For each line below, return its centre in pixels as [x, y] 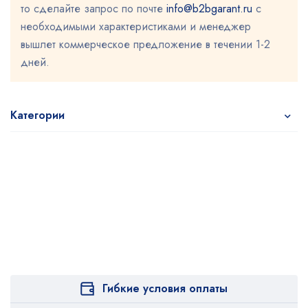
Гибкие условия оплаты [165, 288]
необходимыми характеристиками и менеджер [136, 26]
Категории [37, 115]
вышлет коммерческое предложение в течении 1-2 [145, 44]
